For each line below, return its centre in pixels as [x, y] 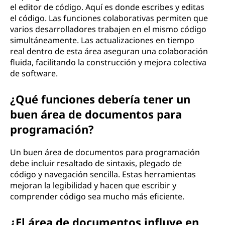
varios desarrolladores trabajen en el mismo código [108, 29]
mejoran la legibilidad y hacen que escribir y [93, 185]
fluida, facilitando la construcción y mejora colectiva [108, 62]
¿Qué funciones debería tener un [100, 99]
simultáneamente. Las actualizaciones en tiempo [102, 40]
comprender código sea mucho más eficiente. [97, 196]
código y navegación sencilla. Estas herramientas [103, 174]
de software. [34, 73]
